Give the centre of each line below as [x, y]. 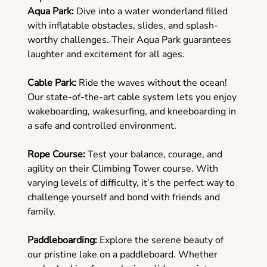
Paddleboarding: [62, 240]
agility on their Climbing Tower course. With [122, 169]
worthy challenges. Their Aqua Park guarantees [129, 40]
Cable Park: [52, 83]
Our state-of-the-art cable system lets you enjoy [132, 97]
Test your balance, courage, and [153, 155]
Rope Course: [56, 155]
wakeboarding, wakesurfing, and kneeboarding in [131, 112]
